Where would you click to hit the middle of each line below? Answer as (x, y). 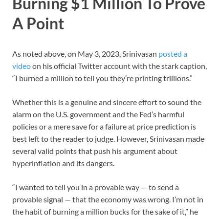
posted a (173, 54)
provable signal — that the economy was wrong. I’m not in (108, 199)
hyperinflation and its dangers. (63, 163)
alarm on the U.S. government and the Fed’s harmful (98, 114)
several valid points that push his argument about (95, 151)
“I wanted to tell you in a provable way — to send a (96, 187)
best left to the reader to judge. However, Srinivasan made (108, 139)
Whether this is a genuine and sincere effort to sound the (107, 102)
